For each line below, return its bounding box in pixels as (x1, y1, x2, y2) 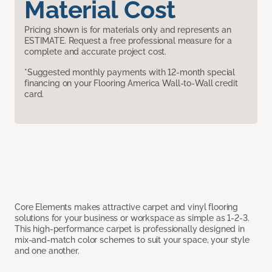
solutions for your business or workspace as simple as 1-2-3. (15, 213, 250, 223)
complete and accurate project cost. (24, 47, 167, 57)
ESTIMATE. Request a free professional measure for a (24, 36, 232, 46)
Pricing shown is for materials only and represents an (24, 25, 231, 35)
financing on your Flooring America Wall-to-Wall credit (24, 78, 238, 89)
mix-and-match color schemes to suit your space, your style (15, 235, 250, 245)
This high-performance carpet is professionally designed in (15, 224, 245, 234)
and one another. (15, 246, 80, 256)
